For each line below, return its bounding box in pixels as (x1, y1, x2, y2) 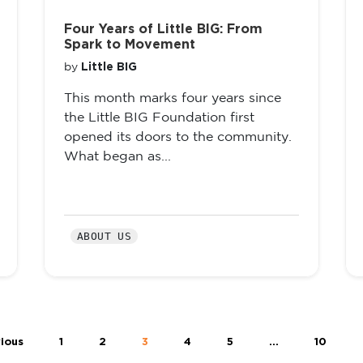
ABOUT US (77, 230, 132, 242)
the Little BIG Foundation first (64, 112, 254, 124)
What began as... (64, 151, 171, 163)
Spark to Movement (64, 38, 195, 51)
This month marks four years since (64, 92, 281, 105)
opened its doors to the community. (64, 131, 292, 143)
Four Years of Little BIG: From (64, 23, 263, 36)
